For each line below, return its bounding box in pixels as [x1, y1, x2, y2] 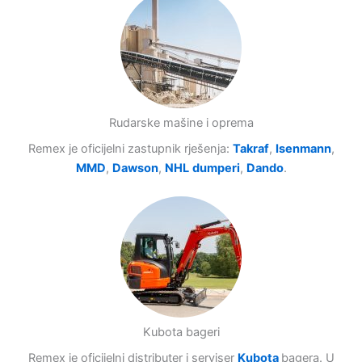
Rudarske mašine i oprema [108, 116, 254, 130]
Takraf [232, 141, 269, 156]
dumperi [192, 161, 240, 175]
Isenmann [275, 141, 331, 156]
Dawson [112, 161, 158, 175]
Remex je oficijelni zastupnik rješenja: [27, 141, 233, 156]
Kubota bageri [142, 325, 220, 340]
